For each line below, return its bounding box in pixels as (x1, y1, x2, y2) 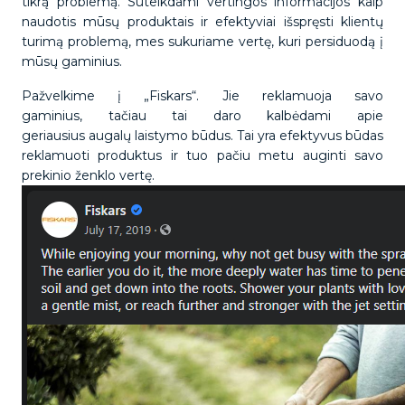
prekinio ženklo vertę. (22, 167, 162, 184)
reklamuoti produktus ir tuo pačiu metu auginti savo (22, 147, 383, 164)
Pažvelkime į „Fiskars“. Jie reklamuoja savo (22, 88, 383, 104)
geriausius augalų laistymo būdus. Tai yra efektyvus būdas (22, 127, 383, 144)
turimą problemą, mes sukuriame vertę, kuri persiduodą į (22, 33, 383, 50)
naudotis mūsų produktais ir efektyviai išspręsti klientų (22, 14, 383, 30)
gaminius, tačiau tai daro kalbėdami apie (22, 108, 383, 124)
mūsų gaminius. (22, 53, 129, 70)
